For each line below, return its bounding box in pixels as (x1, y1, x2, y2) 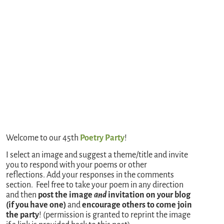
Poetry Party (80, 133, 125, 142)
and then (6, 190, 38, 200)
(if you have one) (6, 200, 66, 210)
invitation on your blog (106, 190, 191, 200)
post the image (38, 190, 94, 200)
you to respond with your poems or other (6, 160, 147, 170)
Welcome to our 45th (6, 133, 80, 142)
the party (6, 210, 39, 220)
